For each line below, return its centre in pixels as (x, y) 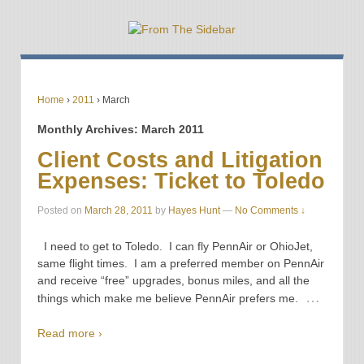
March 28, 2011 (119, 211)
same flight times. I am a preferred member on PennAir (181, 263)
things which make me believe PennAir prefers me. (169, 298)
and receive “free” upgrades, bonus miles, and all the (173, 280)
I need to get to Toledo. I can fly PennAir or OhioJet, (175, 246)
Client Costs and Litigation (180, 160)
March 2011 (173, 129)
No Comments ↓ (270, 211)
